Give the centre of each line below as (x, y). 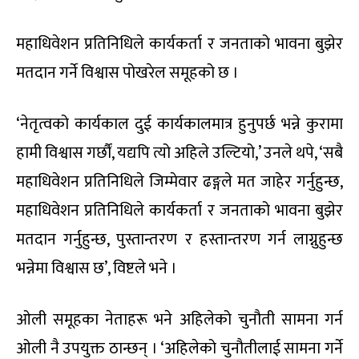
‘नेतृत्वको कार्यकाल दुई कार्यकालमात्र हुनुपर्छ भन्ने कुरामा (179, 124)
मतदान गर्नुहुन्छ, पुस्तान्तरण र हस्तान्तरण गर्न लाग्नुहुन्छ (179, 239)
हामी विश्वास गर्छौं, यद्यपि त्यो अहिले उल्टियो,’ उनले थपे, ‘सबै (179, 153)
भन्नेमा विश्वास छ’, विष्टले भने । (97, 268)
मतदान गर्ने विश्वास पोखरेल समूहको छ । (127, 73)
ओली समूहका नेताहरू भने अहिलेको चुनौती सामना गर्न (179, 319)
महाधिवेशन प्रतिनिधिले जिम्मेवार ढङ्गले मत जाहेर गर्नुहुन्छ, (179, 182)
